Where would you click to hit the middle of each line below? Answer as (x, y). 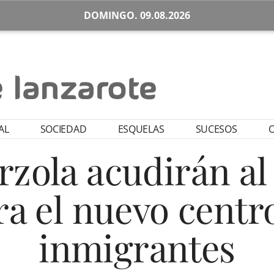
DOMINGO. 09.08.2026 (137, 15)
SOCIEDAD (63, 129)
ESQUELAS (141, 129)
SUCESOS (216, 129)
